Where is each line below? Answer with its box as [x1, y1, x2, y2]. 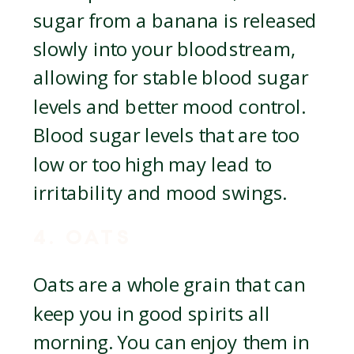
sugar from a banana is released [33, 8, 318, 34]
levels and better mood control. [33, 94, 306, 120]
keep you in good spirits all [33, 301, 270, 327]
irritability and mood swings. [33, 180, 287, 206]
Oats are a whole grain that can [33, 272, 306, 299]
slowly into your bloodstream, [33, 36, 296, 62]
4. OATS [33, 226, 133, 250]
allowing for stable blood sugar [33, 66, 309, 92]
